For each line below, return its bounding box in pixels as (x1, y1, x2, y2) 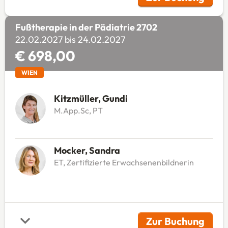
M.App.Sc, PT (53, 105, 103, 116)
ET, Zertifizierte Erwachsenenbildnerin (53, 157, 194, 167)
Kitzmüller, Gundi (53, 92, 128, 104)
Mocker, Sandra (53, 144, 120, 156)
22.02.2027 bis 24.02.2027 (15, 33, 125, 45)
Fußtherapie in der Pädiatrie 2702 (15, 21, 157, 33)
